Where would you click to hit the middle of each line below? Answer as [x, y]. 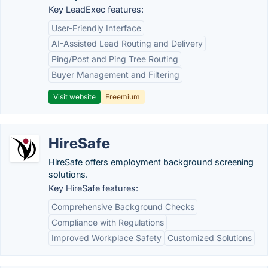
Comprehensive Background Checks [123, 207]
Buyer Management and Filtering [115, 74]
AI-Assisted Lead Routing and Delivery [127, 43]
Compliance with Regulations [108, 222]
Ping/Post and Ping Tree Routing [115, 59]
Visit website [74, 97]
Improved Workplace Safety [106, 238]
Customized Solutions [210, 238]
